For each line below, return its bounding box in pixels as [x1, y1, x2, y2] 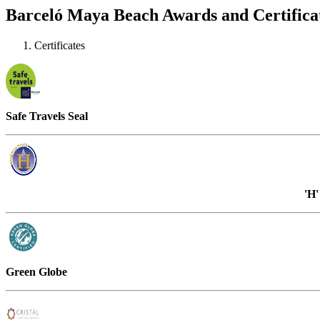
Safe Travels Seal [6, 109, 88, 122]
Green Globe [6, 265, 67, 278]
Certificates [34, 39, 85, 51]
